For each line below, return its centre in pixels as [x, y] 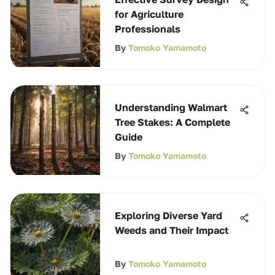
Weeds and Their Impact [172, 230]
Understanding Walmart [171, 107]
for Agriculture [149, 14]
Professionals [148, 29]
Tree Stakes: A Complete [172, 122]
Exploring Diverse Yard [168, 215]
